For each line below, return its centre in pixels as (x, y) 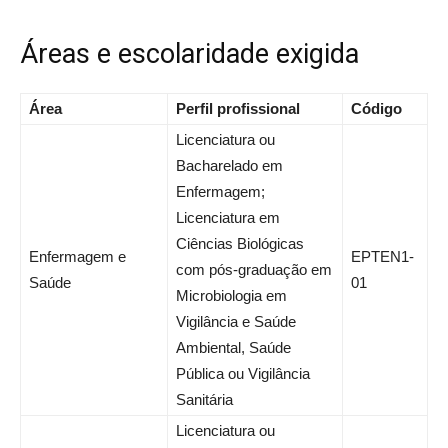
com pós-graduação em (254, 270)
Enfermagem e (77, 257)
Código (376, 109)
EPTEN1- (382, 257)
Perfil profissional (238, 109)
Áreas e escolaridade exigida (189, 54)
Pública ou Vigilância (243, 374)
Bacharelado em (229, 166)
